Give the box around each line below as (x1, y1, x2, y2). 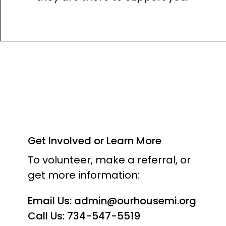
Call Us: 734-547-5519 (28, 209, 140, 223)
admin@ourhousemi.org (74, 194, 196, 208)
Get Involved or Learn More (28, 134, 161, 148)
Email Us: (28, 194, 74, 208)
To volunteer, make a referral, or (28, 153, 191, 167)
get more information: (28, 168, 140, 182)
